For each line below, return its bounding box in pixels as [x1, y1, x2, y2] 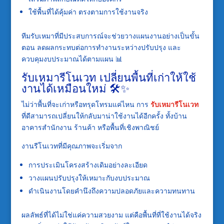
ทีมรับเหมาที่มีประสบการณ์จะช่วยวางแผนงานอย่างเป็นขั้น [21, 30, 199, 40]
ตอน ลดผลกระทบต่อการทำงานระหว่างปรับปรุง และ [21, 42, 181, 52]
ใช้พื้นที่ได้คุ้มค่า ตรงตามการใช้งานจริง [28, 6, 148, 16]
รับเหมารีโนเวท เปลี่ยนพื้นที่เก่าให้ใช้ [21, 69, 196, 84]
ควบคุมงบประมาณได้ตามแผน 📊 [21, 53, 122, 63]
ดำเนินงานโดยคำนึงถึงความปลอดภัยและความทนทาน [28, 185, 195, 195]
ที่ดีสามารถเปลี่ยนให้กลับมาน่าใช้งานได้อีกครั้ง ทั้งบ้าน [21, 110, 187, 120]
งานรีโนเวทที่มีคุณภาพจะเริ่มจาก [21, 140, 122, 150]
